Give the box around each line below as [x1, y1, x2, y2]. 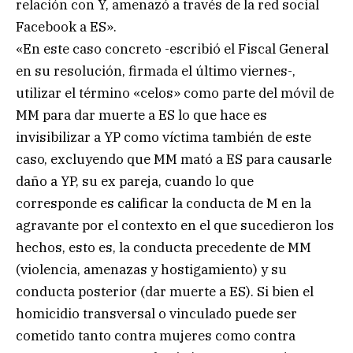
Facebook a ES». [16, 17, 117, 35]
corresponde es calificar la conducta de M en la [16, 194, 311, 212]
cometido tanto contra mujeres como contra [16, 326, 295, 344]
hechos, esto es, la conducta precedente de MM [16, 238, 311, 256]
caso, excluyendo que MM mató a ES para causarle [16, 150, 332, 168]
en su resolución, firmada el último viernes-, [16, 61, 295, 80]
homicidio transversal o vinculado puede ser [16, 304, 297, 322]
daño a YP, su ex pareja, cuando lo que [16, 172, 254, 190]
